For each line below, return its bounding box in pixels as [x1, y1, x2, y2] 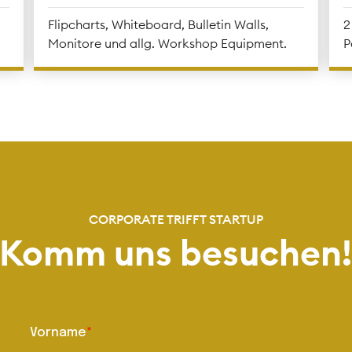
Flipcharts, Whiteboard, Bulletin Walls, [48, 16, 269, 32]
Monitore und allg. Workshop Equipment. [48, 35, 287, 51]
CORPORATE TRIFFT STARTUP [89, 211, 263, 227]
